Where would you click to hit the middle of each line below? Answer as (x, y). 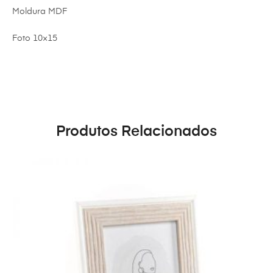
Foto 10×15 (35, 39)
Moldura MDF (40, 12)
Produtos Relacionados (136, 132)
